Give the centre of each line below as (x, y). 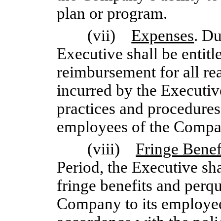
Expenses (163, 36)
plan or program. (112, 13)
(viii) (112, 149)
